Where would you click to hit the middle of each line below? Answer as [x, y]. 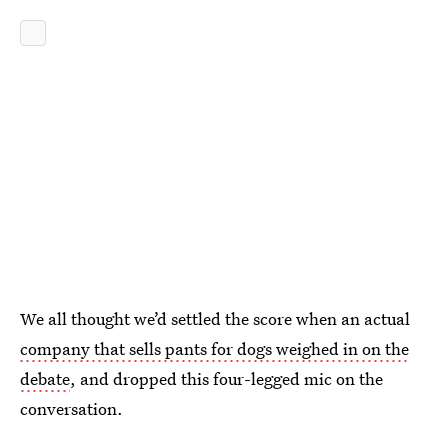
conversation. [71, 408]
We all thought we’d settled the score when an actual [215, 318]
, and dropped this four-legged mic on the [226, 378]
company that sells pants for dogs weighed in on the [214, 348]
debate [45, 378]
